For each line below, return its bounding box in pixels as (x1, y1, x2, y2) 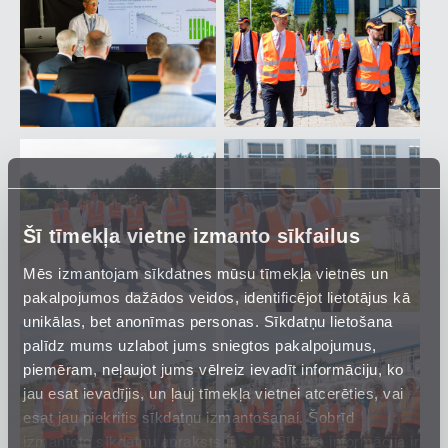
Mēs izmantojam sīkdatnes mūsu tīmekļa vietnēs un (23, 263, 388, 280)
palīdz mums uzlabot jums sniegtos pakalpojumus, (23, 335, 377, 352)
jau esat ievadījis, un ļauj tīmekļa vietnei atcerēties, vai (23, 383, 404, 400)
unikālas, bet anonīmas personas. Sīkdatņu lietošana (23, 311, 393, 328)
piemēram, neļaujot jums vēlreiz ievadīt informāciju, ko (23, 359, 404, 376)
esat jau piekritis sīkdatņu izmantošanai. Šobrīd (23, 407, 354, 424)
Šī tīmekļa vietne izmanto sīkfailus (23, 223, 360, 245)
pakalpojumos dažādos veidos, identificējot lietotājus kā (23, 287, 410, 304)
